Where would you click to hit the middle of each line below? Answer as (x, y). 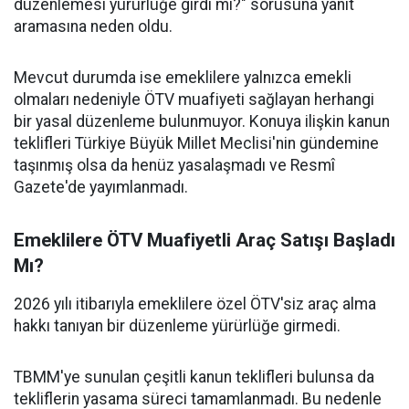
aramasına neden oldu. (93, 26)
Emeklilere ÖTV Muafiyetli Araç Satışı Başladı (204, 240)
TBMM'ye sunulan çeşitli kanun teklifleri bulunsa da (194, 377)
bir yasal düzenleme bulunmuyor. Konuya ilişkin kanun (202, 121)
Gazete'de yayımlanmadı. (101, 187)
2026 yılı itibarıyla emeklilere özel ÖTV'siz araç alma (195, 304)
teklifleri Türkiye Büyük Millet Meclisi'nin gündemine (196, 143)
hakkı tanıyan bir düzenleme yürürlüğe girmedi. (177, 326)
